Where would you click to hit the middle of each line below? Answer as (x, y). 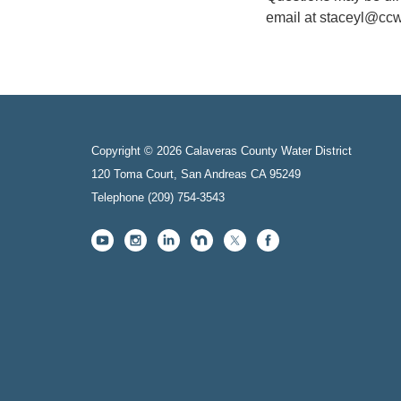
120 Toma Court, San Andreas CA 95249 (196, 174)
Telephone (118, 197)
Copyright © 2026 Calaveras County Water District (222, 150)
